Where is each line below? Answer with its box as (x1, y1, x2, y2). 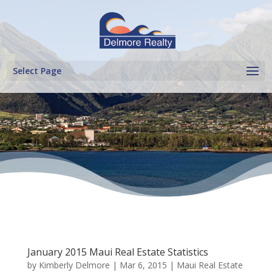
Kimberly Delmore (38, 259, 110, 271)
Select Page (13, 65, 62, 76)
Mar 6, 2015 (119, 259, 167, 271)
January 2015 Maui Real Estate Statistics (27, 245, 208, 259)
